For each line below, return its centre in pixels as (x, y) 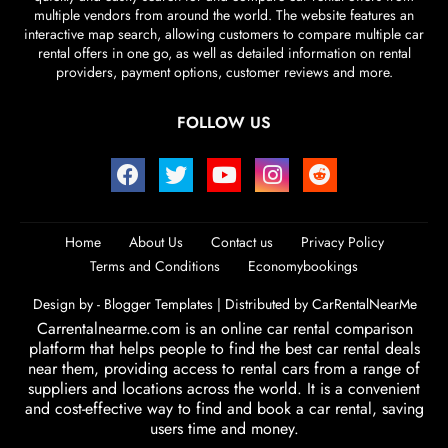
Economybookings (303, 266)
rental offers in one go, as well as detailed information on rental (224, 53)
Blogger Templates (158, 304)
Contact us (241, 242)
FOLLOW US (224, 123)
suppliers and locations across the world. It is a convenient (224, 389)
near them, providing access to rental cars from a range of (224, 369)
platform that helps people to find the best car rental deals (224, 349)
